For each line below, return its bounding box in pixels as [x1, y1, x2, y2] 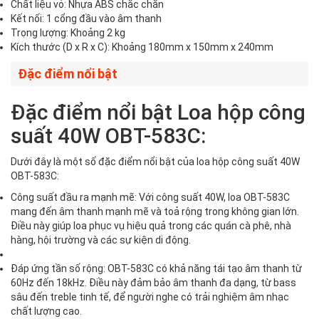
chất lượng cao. [11, 305, 82, 318]
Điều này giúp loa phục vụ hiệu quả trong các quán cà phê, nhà [11, 220, 291, 232]
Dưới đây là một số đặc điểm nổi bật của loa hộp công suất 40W [11, 156, 300, 168]
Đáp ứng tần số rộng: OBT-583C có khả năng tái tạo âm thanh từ [11, 263, 302, 275]
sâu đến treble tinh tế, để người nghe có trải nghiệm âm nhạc [11, 291, 289, 303]
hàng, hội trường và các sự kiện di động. [11, 234, 191, 246]
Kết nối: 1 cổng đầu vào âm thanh [11, 13, 162, 25]
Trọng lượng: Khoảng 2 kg [11, 27, 125, 39]
